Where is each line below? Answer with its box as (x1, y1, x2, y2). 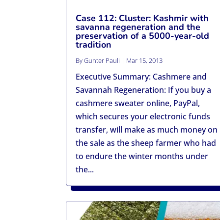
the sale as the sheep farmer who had (76, 137, 217, 148)
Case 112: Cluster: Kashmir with (76, 12, 209, 24)
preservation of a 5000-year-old (76, 29, 210, 42)
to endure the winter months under (76, 150, 209, 162)
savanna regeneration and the (76, 21, 201, 33)
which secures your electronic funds (76, 110, 211, 122)
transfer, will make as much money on (76, 124, 218, 135)
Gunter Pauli (84, 55, 120, 65)
